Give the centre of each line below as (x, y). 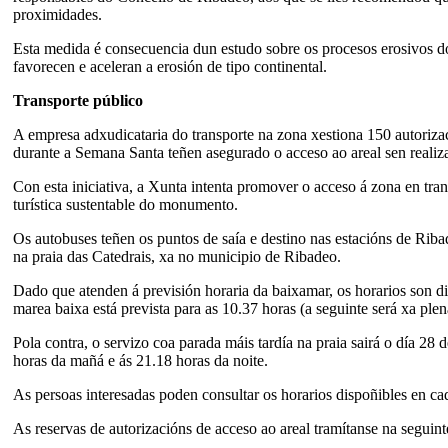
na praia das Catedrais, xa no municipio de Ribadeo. (177, 256)
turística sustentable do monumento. (125, 204)
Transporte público (78, 100)
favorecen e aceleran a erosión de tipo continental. (170, 66)
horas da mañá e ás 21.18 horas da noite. (140, 360)
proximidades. (57, 14)
